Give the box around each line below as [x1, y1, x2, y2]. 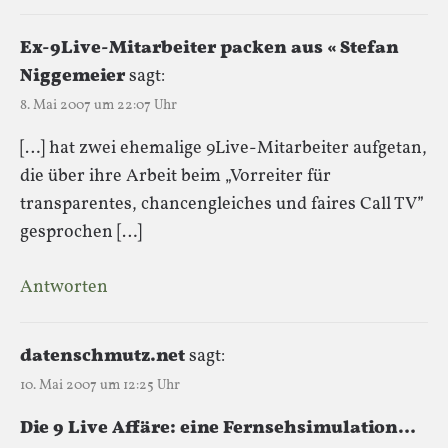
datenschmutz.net [20, 343, 185, 369]
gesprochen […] [20, 219, 142, 245]
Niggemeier [20, 63, 125, 89]
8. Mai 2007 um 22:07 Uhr [20, 95, 177, 115]
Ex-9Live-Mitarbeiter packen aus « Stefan [20, 35, 399, 61]
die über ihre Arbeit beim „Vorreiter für [20, 163, 331, 189]
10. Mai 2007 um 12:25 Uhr [20, 375, 180, 395]
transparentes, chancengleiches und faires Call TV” [20, 191, 424, 217]
